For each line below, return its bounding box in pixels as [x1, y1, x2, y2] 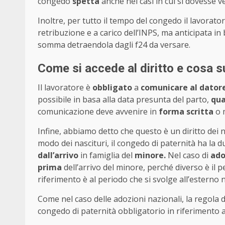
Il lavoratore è [38, 82, 92, 93]
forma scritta [157, 106, 213, 118]
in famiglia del [78, 150, 135, 161]
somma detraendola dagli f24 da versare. [38, 39, 190, 51]
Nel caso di [166, 150, 210, 161]
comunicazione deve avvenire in [38, 106, 157, 118]
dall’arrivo [38, 150, 78, 161]
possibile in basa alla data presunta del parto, [38, 94, 211, 105]
